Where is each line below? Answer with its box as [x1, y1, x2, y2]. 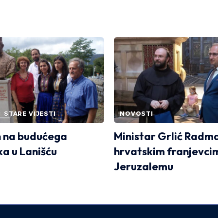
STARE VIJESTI [3, 109, 56, 117]
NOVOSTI [120, 109, 153, 117]
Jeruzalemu [114, 159, 173, 173]
